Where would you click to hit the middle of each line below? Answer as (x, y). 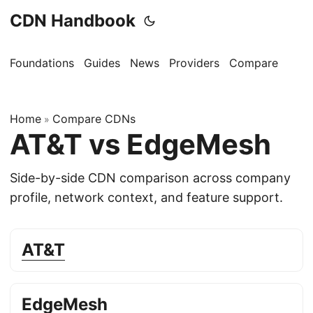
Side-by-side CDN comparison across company (150, 178)
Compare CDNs (94, 119)
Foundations (42, 63)
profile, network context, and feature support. (146, 197)
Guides (102, 63)
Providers (194, 63)
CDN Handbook (73, 21)
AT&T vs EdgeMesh (140, 144)
